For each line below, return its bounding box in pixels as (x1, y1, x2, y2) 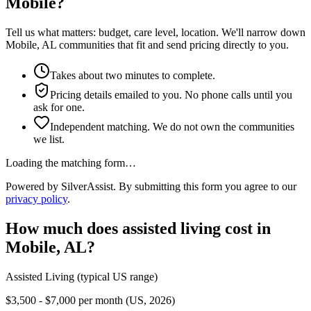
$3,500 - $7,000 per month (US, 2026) (6, 294, 175, 306)
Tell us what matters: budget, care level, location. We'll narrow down (6, 26, 305, 39)
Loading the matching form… (6, 157, 136, 169)
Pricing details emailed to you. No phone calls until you (50, 89, 292, 101)
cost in (221, 219, 271, 238)
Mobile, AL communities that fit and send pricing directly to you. (6, 39, 289, 51)
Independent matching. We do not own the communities (50, 121, 294, 133)
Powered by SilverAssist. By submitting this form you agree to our (6, 180, 296, 193)
